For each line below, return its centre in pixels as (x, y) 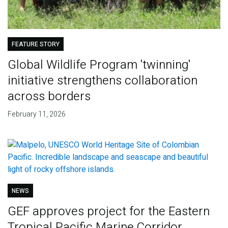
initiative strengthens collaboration (102, 80)
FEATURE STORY (35, 44)
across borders (49, 96)
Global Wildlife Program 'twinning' (99, 65)
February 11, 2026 (36, 114)
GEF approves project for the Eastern (108, 211)
